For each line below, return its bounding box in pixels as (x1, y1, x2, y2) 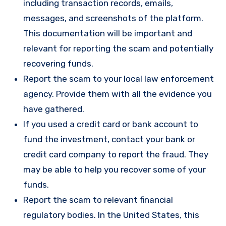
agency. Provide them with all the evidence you (23, 88, 212, 99)
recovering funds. (23, 58, 93, 69)
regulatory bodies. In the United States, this (23, 209, 199, 220)
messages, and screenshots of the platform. (23, 13, 203, 23)
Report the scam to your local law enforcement (23, 73, 214, 84)
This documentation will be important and (23, 28, 192, 38)
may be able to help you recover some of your (23, 164, 206, 175)
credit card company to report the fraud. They (23, 149, 208, 159)
